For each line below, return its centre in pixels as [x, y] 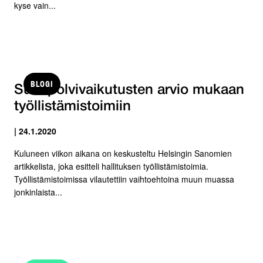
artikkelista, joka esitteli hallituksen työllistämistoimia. [111, 166]
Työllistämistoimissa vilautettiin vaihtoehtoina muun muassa [124, 179]
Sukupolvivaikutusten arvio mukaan [129, 90]
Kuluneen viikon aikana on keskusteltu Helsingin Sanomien [123, 153]
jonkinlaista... [38, 192]
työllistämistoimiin [73, 107]
